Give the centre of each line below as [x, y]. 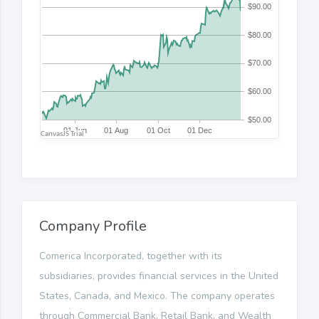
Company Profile [93, 226]
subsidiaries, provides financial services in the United [159, 276]
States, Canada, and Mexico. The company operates [157, 296]
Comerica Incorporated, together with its [131, 256]
